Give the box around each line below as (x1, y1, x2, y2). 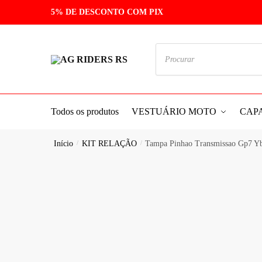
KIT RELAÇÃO (81, 139, 137, 148)
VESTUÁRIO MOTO (132, 106, 217, 116)
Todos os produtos (51, 106, 119, 116)
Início (54, 139, 74, 148)
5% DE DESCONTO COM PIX (51, 8, 163, 16)
